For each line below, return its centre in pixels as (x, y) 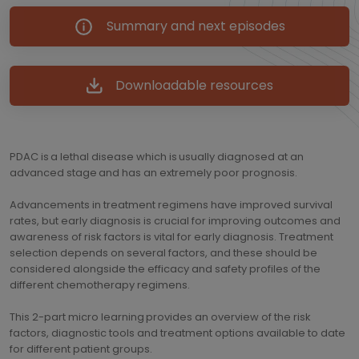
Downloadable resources (194, 85)
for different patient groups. (81, 349)
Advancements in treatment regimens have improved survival (171, 205)
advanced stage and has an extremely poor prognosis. (154, 173)
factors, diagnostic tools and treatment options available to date (177, 333)
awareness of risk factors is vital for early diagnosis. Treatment (171, 237)
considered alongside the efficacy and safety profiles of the (165, 269)
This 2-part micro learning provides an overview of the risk (160, 317)
